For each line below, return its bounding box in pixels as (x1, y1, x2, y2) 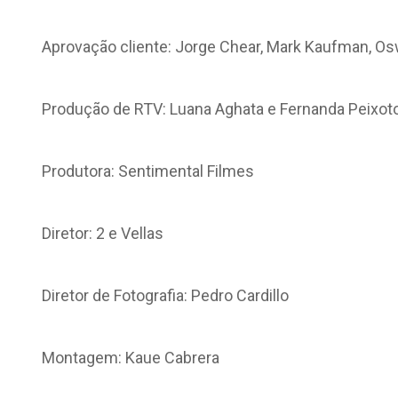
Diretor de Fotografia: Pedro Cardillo (42, 286, 289, 305)
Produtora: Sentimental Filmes (42, 162, 254, 180)
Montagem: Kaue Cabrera (42, 348, 219, 367)
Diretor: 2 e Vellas (42, 224, 163, 243)
